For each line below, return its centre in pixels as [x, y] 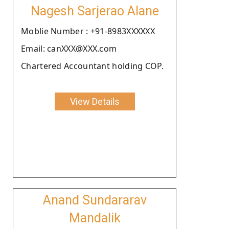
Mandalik [95, 218]
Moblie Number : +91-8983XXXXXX [88, 31]
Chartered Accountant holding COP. [92, 66]
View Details [95, 101]
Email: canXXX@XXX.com [69, 48]
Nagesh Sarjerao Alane [95, 11]
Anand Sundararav [95, 200]
